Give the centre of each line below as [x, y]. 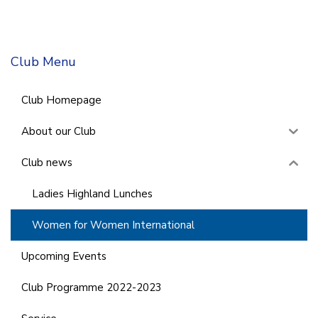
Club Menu [43, 62]
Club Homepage [61, 100]
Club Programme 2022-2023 [92, 287]
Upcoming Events [64, 256]
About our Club [59, 131]
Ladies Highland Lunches [92, 193]
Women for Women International [113, 225]
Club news [47, 162]
